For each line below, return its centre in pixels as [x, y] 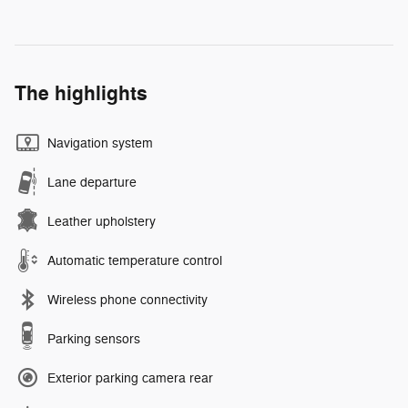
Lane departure [92, 182]
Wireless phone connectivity [127, 300]
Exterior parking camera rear [130, 378]
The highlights [81, 93]
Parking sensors [94, 339]
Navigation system [100, 143]
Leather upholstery [102, 221]
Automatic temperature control [135, 260]
